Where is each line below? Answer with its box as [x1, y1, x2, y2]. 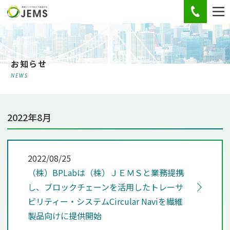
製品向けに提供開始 [28, 209, 102, 222]
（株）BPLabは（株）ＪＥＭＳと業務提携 [28, 166, 184, 179]
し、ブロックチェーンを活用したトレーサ [28, 181, 183, 193]
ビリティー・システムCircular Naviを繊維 [28, 195, 183, 207]
